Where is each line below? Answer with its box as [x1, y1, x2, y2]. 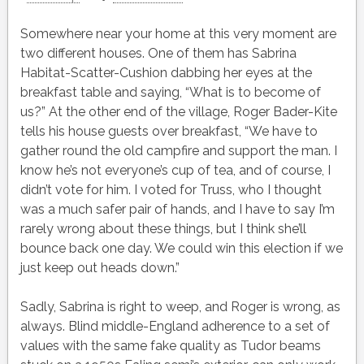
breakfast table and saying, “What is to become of [19, 84, 321, 101]
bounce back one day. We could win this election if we [19, 240, 343, 257]
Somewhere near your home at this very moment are [19, 26, 336, 42]
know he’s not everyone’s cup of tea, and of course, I [19, 162, 331, 179]
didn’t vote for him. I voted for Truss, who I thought [19, 182, 322, 198]
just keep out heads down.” [19, 260, 180, 276]
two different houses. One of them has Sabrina [19, 45, 297, 62]
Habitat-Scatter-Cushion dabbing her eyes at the [19, 65, 312, 81]
